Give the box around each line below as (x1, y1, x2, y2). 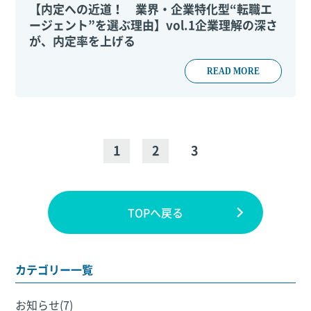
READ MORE (206, 65, 260, 76)
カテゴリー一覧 (15, 261, 94, 278)
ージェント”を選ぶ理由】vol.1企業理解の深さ (29, 16, 278, 33)
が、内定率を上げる (29, 32, 136, 49)
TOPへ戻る (128, 204, 183, 221)
